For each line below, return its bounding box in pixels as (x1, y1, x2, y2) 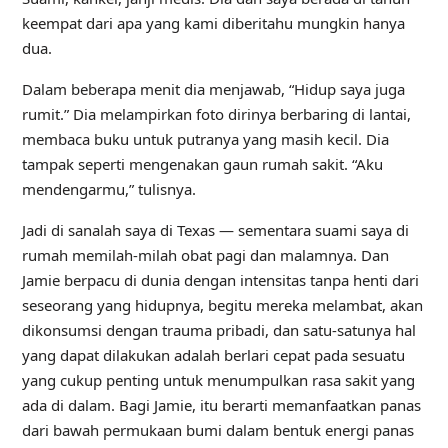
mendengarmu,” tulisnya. (21, 179, 196, 199)
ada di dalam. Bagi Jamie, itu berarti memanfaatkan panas (21, 395, 421, 415)
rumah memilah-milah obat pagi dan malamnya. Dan (21, 245, 389, 265)
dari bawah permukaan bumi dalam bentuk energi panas (21, 420, 414, 440)
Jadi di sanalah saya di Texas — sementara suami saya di (21, 220, 409, 240)
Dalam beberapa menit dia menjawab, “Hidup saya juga (21, 79, 405, 99)
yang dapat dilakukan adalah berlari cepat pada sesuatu (21, 345, 405, 365)
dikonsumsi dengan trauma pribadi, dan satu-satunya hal (21, 320, 416, 340)
